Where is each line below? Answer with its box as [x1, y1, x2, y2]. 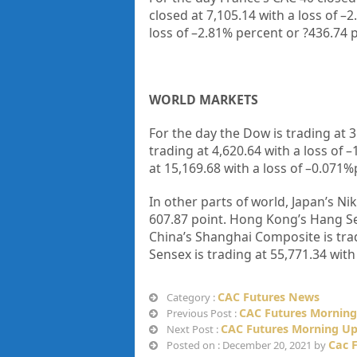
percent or [235, 23, 303, 41]
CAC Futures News [217, 288, 320, 304]
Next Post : [163, 321, 221, 336]
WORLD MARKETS [148, 90, 258, 108]
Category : [163, 289, 218, 304]
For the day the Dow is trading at [148, 124, 349, 142]
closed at [148, 6, 206, 24]
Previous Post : [163, 305, 239, 320]
